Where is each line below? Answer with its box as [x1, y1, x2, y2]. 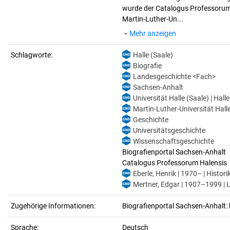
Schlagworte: [11, 51, 52, 59]
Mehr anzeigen [129, 29, 176, 37]
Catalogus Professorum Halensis [122, 159, 227, 167]
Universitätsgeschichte [133, 126, 205, 135]
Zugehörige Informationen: [11, 202, 95, 210]
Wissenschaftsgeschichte [133, 137, 214, 145]
